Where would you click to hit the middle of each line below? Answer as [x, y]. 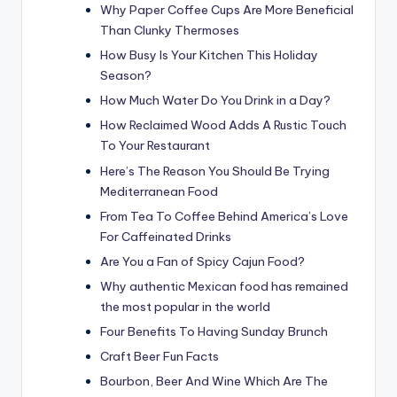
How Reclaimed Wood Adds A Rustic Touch [223, 125]
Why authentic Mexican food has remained [224, 286]
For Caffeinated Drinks [166, 236]
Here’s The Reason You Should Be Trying [215, 171]
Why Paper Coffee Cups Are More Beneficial [227, 10]
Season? [126, 76]
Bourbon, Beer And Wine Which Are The [214, 381]
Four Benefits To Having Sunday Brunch [214, 331]
